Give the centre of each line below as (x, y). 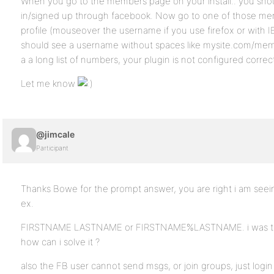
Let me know (49, 83)
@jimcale (55, 134)
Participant (52, 148)
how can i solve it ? (60, 242)
